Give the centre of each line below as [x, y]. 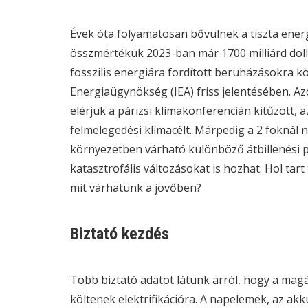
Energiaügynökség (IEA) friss [146, 91]
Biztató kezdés [120, 234]
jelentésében [255, 91]
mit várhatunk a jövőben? [136, 188]
